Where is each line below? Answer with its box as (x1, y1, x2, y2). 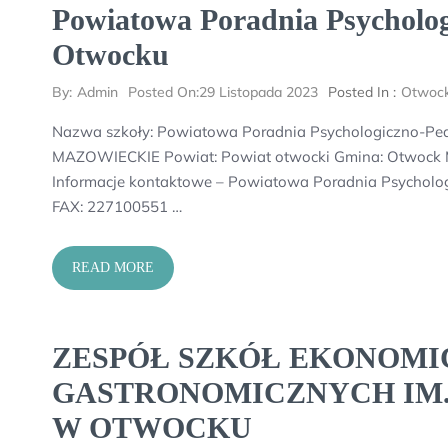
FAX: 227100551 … (52, 197, 182, 216)
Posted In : (328, 83, 396, 101)
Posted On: (128, 83, 199, 101)
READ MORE (72, 260, 154, 275)
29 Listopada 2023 (199, 83, 318, 101)
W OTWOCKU (52, 411, 252, 444)
